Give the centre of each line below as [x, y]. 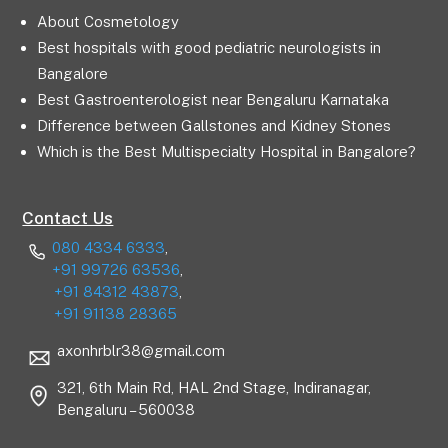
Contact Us [68, 218]
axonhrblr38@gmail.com [141, 350]
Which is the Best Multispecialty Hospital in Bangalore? [227, 151]
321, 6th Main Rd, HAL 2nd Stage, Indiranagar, [214, 387]
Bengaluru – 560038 [126, 409]
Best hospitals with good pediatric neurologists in [209, 47]
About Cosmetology [108, 21]
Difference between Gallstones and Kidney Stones [214, 125]
